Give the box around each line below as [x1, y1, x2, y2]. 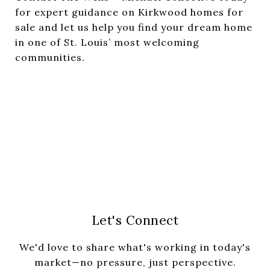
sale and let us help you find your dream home [15, 20, 253, 33]
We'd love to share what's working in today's [19, 240, 251, 253]
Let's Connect [91, 212, 179, 228]
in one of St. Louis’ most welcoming [15, 36, 199, 48]
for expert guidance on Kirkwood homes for [15, 5, 243, 18]
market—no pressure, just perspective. [34, 256, 236, 268]
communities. [15, 51, 85, 63]
